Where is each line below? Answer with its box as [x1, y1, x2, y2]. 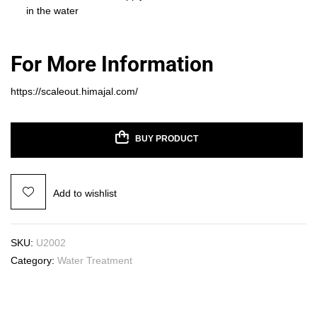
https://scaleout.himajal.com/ [11, 85, 138, 97]
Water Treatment [57, 254, 132, 266]
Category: [11, 254, 57, 266]
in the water [26, 5, 79, 17]
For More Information [11, 52, 214, 77]
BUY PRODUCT [135, 133, 198, 144]
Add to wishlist [53, 187, 117, 199]
